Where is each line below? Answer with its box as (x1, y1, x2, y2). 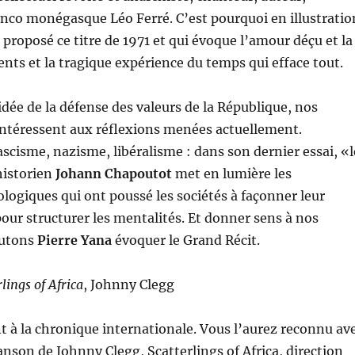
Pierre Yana (36, 232, 112, 249)
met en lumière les (171, 166, 292, 182)
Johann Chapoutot (55, 166, 172, 182)
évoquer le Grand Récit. (111, 232, 260, 249)
